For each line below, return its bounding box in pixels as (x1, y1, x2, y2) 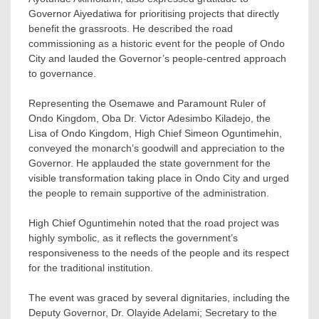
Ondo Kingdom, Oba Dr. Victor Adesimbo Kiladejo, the (28, 113, 271, 125)
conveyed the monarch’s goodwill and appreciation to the (28, 142, 285, 155)
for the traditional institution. (28, 262, 153, 274)
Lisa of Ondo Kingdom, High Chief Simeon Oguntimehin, (28, 127, 282, 140)
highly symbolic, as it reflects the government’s (28, 232, 238, 244)
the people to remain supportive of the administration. (28, 187, 269, 199)
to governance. (28, 68, 96, 80)
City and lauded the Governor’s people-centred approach (28, 53, 286, 65)
